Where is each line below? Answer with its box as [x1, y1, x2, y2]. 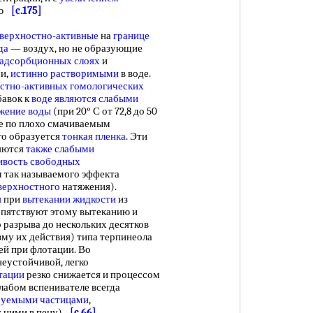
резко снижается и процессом [24, 268, 160, 281]
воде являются [31, 92, 96, 105]
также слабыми [26, 143, 94, 155]
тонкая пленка [62, 130, 126, 143]
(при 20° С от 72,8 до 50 [51, 105, 157, 117]
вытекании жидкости [22, 193, 116, 205]
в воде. [119, 67, 151, 80]
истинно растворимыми [10, 67, 119, 80]
